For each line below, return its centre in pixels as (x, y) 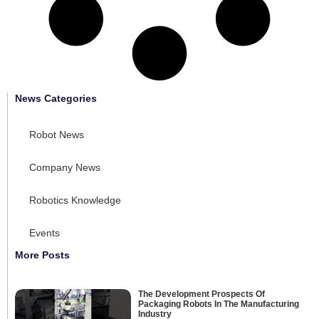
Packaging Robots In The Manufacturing (218, 304)
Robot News (57, 134)
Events (45, 232)
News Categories (56, 98)
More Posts (42, 255)
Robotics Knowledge (75, 200)
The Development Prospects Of (201, 294)
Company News (65, 167)
